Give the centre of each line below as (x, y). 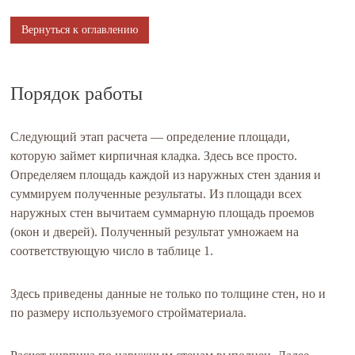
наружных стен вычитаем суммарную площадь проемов (163, 213)
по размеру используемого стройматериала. (129, 313)
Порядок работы (77, 94)
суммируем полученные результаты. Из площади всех (157, 194)
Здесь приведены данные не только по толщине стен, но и (168, 294)
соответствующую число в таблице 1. (112, 251)
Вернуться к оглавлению (80, 30)
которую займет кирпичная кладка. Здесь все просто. (154, 156)
